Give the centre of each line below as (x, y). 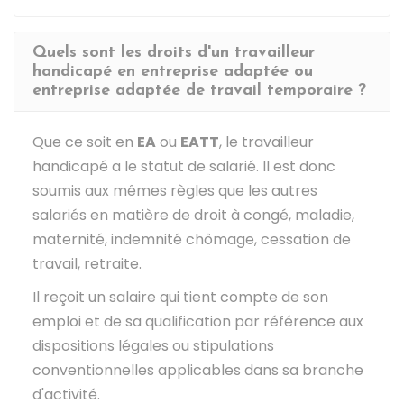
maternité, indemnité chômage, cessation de (192, 239)
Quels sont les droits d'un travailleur (174, 53)
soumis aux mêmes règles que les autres (175, 191)
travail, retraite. (87, 264)
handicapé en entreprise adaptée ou (173, 72)
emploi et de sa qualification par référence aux (198, 321)
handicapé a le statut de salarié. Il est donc (184, 166)
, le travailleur (266, 142)
